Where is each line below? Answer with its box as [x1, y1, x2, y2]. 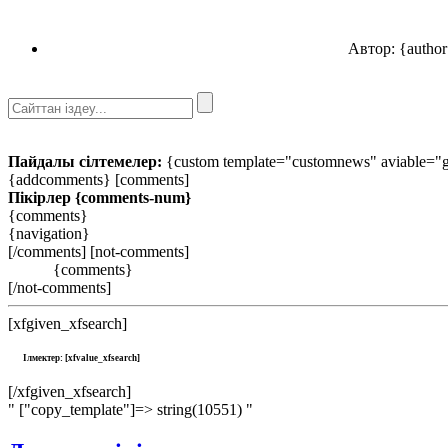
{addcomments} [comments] [8, 170, 189, 188]
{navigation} [8, 224, 90, 242]
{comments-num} [75, 188, 191, 206]
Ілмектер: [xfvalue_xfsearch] [23, 353, 140, 364]
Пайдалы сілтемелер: [8, 152, 162, 170]
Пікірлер [8, 188, 75, 206]
